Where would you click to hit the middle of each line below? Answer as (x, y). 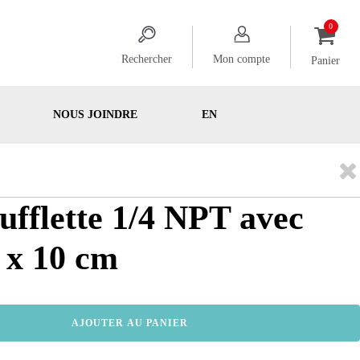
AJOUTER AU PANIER (129, 323)
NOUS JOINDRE (95, 115)
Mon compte (241, 59)
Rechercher (147, 59)
